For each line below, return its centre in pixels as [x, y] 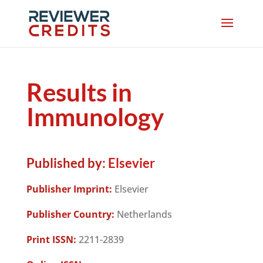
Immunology [95, 117]
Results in [79, 92]
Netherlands [143, 214]
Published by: [66, 163]
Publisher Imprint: [69, 189]
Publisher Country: [70, 214]
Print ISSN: [51, 240]
